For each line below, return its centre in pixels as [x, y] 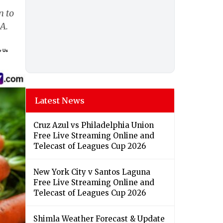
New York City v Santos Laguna [92, 172]
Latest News [60, 101]
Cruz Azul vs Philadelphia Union [94, 125]
